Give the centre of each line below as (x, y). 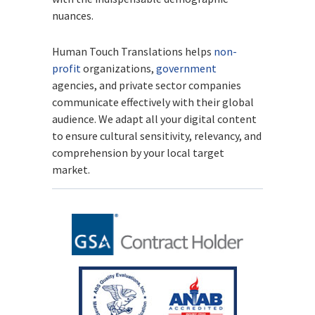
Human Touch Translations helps (133, 51)
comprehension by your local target (138, 152)
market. (71, 169)
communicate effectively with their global (153, 102)
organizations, (118, 68)
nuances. (73, 15)
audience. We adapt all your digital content (154, 118)
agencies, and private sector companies (147, 85)
